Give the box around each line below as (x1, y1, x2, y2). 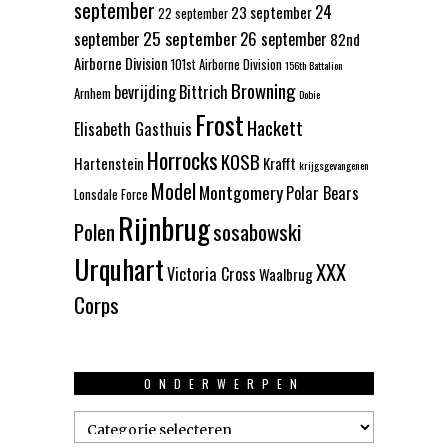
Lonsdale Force (74, 185, 148, 205)
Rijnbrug (118, 206, 210, 250)
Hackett (247, 113, 303, 142)
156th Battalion (285, 57, 343, 74)
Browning (231, 76, 296, 105)
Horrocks (147, 144, 218, 177)
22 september (158, 4, 228, 24)
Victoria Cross (167, 262, 256, 287)
